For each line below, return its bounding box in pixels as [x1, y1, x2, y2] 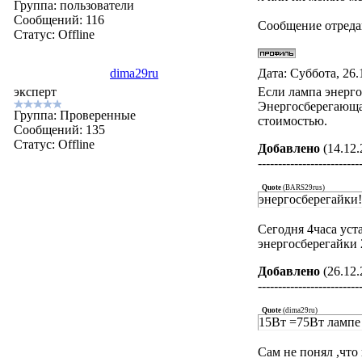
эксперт [14, 85, 57, 99]
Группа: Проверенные [14, 108, 137, 122]
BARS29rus [285, 183, 323, 192]
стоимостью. [258, 114, 328, 128]
